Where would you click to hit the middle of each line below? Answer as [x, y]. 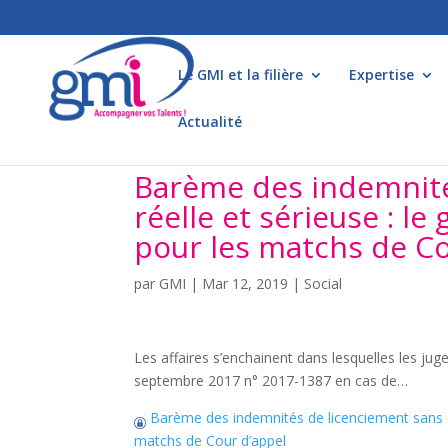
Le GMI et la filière [240, 74]
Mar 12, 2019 [245, 283]
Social [323, 283]
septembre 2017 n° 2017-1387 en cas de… [271, 380]
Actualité [210, 121]
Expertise [381, 74]
